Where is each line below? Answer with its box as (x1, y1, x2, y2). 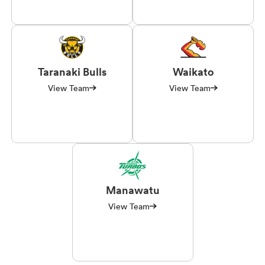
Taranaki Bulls (37, 64, 106, 79)
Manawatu (105, 182, 160, 197)
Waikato (172, 64, 214, 79)
